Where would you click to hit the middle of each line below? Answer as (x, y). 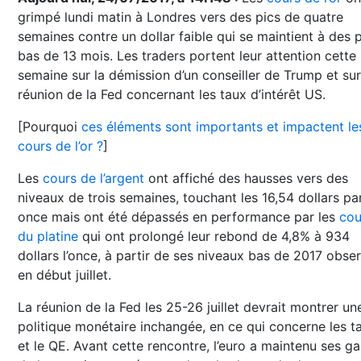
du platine (48, 236)
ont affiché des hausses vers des (246, 178)
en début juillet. (64, 275)
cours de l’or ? (60, 146)
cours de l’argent (93, 178)
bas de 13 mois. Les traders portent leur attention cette (187, 56)
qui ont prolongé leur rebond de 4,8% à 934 (214, 236)
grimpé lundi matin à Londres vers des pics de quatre (180, 17)
